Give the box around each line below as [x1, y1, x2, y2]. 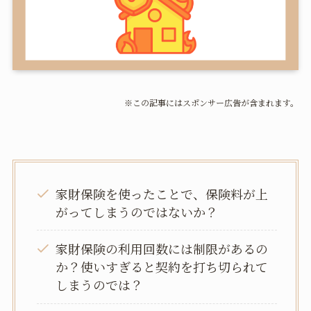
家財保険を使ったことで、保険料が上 [56, 184, 269, 203]
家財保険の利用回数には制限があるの [56, 239, 269, 258]
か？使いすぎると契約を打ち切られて [56, 258, 269, 276]
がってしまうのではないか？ [56, 202, 219, 221]
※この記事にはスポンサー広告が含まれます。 [124, 96, 299, 108]
